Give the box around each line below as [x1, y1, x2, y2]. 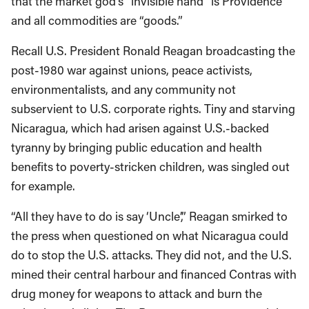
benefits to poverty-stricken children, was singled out [11, 159, 290, 175]
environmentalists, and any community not [11, 81, 236, 97]
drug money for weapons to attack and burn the [11, 286, 262, 301]
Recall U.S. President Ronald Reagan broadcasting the [11, 43, 295, 59]
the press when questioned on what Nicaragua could [11, 228, 288, 243]
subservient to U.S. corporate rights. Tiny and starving [11, 101, 295, 117]
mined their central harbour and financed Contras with [11, 266, 297, 282]
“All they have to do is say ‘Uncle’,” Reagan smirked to [11, 208, 288, 224]
